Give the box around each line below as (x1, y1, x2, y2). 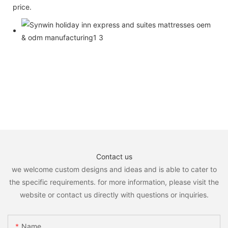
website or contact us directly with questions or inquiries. (19, 190, 209, 199)
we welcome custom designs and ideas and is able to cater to (11, 164, 217, 174)
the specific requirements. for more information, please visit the (9, 177, 219, 186)
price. (13, 2, 32, 11)
